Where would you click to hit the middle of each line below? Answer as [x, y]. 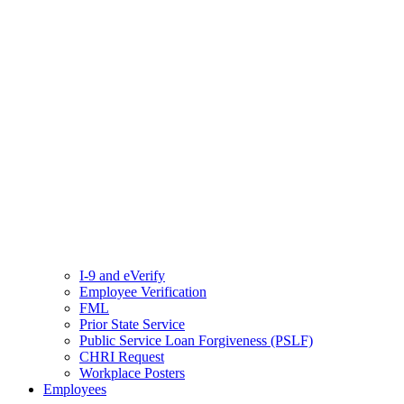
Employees [75, 389]
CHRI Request [122, 357]
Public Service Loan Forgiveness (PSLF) [196, 340]
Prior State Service [132, 324]
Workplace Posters [132, 373]
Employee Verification [143, 292]
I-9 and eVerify [122, 275]
